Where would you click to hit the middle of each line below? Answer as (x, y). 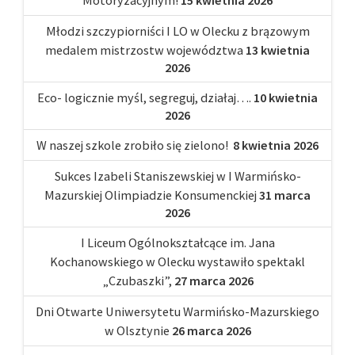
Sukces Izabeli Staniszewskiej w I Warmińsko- (177, 176)
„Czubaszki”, (137, 280)
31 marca (285, 195)
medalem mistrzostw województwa (144, 50)
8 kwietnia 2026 (276, 145)
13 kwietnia (278, 50)
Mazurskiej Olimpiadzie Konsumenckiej (151, 195)
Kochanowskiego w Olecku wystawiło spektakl (177, 261)
